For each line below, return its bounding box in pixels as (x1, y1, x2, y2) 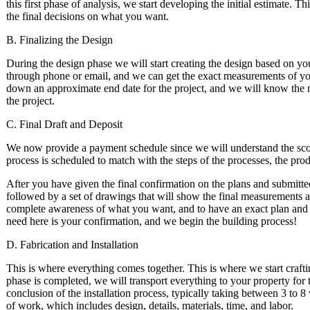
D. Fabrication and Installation (6, 239, 138, 251)
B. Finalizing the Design (6, 34, 113, 46)
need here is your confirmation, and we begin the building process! (6, 215, 297, 228)
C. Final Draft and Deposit (6, 118, 122, 131)
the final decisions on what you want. (6, 10, 169, 23)
